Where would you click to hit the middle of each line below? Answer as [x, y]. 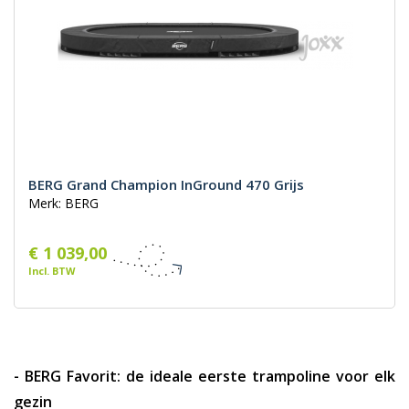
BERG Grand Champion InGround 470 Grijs [166, 185]
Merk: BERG [63, 204]
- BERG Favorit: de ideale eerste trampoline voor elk [204, 377]
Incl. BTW [52, 271]
